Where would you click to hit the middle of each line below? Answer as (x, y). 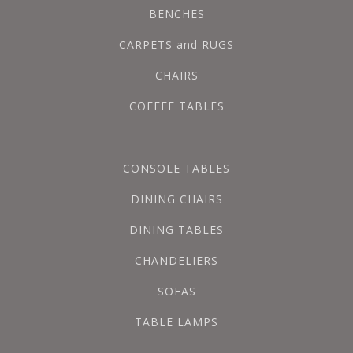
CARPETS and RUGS (176, 45)
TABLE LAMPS (176, 322)
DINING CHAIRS (176, 199)
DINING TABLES (176, 230)
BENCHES (176, 14)
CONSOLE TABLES (176, 168)
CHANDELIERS (176, 260)
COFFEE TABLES (176, 106)
